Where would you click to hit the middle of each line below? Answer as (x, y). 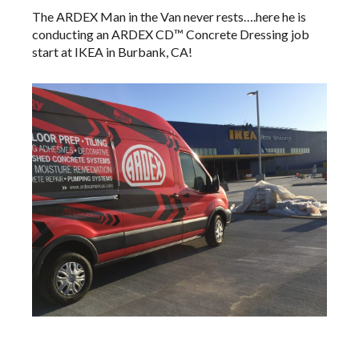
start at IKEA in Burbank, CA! (112, 52)
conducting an (72, 34)
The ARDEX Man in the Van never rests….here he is (169, 17)
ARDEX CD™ (147, 34)
